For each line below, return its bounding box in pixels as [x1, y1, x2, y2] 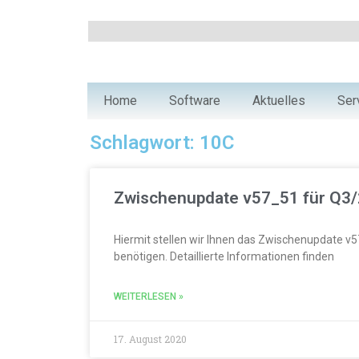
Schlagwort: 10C [90, 131, 234, 154]
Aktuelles [252, 93, 305, 108]
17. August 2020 [114, 333, 187, 345]
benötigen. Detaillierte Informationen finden [114, 250, 334, 263]
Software [169, 93, 220, 108]
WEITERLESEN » [114, 291, 184, 302]
